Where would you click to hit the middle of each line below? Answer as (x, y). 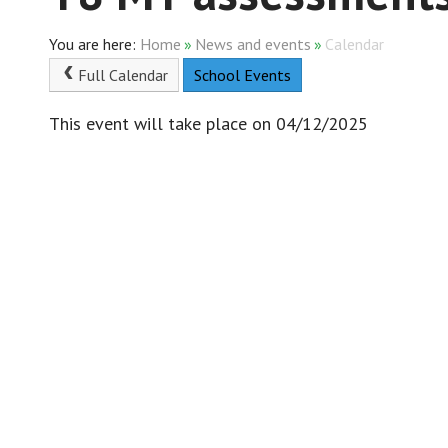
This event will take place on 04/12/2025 (208, 123)
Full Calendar (123, 75)
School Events (243, 75)
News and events (252, 44)
